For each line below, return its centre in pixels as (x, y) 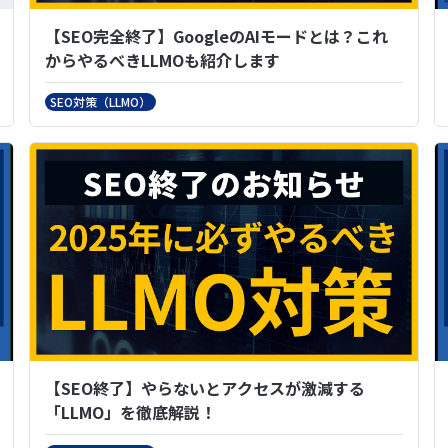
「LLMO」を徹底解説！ (130, 412)
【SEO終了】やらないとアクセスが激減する (205, 388)
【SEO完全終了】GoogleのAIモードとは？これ (216, 35)
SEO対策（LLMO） (100, 101)
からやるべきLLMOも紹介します (162, 59)
